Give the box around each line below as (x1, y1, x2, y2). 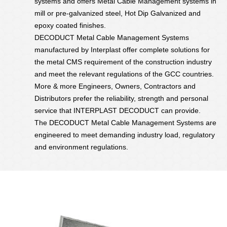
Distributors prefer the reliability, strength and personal (34, 94, 208, 102)
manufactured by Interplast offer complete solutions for (34, 46, 210, 54)
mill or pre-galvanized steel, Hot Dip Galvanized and (34, 9, 201, 17)
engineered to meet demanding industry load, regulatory (34, 131, 215, 139)
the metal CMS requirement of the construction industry (34, 58, 212, 66)
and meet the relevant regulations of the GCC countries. (34, 70, 214, 78)
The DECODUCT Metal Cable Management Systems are (34, 119, 216, 127)
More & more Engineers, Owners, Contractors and (34, 82, 196, 90)
